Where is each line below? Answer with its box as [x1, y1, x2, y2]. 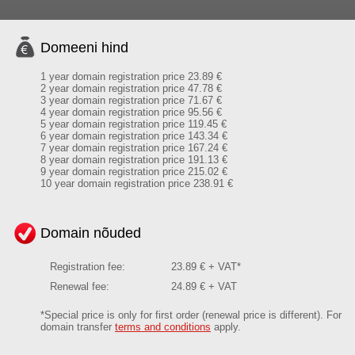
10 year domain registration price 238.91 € [40, 177, 233, 189]
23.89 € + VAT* [171, 261, 241, 273]
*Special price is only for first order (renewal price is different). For [40, 309, 342, 321]
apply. [211, 321, 241, 333]
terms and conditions [115, 321, 211, 333]
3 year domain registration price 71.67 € [40, 94, 222, 106]
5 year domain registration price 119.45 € [40, 118, 227, 130]
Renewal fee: [50, 281, 109, 292]
